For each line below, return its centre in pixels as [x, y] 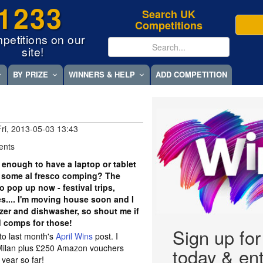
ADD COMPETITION [191, 75]
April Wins [75, 236]
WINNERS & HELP [102, 75]
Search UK [169, 14]
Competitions [169, 25]
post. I [106, 236]
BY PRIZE [31, 75]
